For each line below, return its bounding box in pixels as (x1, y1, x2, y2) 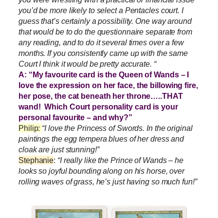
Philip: (18, 124, 42, 133)
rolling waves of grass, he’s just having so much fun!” (18, 177, 197, 186)
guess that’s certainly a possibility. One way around (18, 17, 192, 26)
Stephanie (18, 156, 54, 165)
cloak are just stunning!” (18, 145, 99, 154)
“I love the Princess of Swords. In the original (42, 124, 193, 133)
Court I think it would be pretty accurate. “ (18, 59, 156, 69)
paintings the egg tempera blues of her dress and (18, 134, 184, 144)
